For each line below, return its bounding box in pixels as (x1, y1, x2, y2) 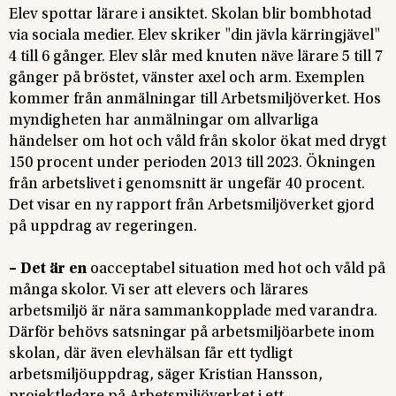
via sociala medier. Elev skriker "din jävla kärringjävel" (9, 27, 380, 44)
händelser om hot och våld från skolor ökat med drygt (9, 133, 386, 150)
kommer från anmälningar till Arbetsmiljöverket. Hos (9, 91, 381, 108)
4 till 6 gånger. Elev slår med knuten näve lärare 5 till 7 (9, 49, 383, 65)
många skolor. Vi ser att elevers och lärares (9, 282, 308, 299)
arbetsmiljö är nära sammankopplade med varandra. (9, 303, 377, 320)
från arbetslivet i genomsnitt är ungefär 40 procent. (9, 176, 365, 193)
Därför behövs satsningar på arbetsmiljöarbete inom (9, 324, 375, 341)
